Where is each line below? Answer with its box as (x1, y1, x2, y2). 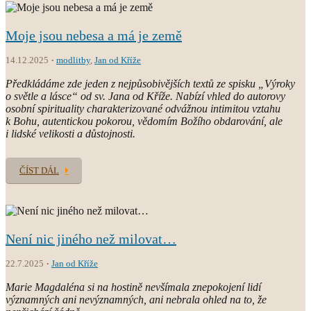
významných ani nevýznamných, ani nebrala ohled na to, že (6, 293, 267, 305)
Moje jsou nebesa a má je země (6, 27, 182, 43)
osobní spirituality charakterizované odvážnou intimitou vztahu (6, 102, 280, 115)
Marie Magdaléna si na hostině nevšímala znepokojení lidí (6, 280, 261, 293)
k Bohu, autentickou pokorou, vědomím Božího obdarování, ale (6, 115, 283, 127)
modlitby (56, 54, 90, 65)
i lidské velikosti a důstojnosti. (6, 127, 135, 140)
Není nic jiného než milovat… (6, 230, 176, 246)
